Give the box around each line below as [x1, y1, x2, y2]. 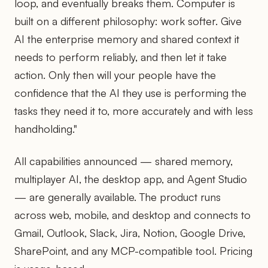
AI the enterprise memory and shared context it [14, 32, 239, 45]
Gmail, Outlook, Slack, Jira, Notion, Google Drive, [14, 226, 245, 239]
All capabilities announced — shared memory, [14, 154, 233, 167]
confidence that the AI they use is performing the [14, 86, 246, 99]
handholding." [14, 121, 77, 135]
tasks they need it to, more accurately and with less [14, 103, 253, 117]
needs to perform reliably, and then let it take [14, 50, 227, 63]
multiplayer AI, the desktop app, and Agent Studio [14, 172, 247, 185]
